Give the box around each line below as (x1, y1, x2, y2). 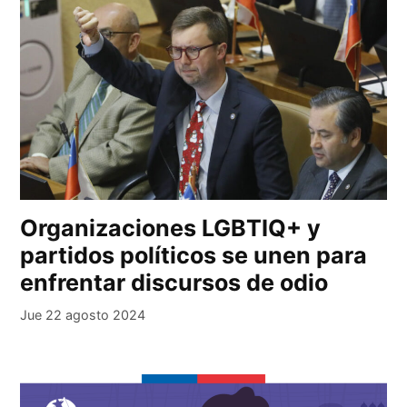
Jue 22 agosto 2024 (20, 306, 146, 323)
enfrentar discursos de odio (20, 268, 329, 296)
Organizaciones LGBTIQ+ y (20, 213, 322, 242)
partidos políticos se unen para (20, 241, 368, 269)
